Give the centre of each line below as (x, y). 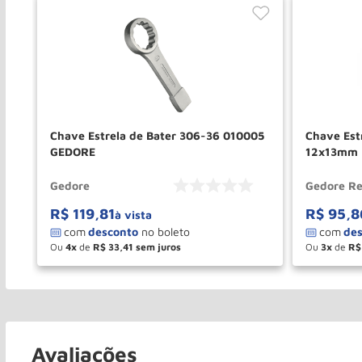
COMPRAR (217, 265)
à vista (133, 214)
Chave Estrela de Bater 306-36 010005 (157, 135)
